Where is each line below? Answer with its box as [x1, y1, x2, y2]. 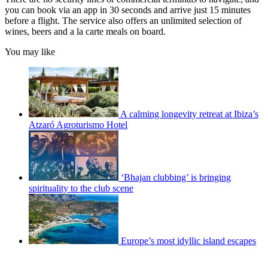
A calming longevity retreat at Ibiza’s [120, 109, 258, 120]
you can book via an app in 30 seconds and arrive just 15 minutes [5, 5, 251, 16]
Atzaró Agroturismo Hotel [29, 120, 127, 130]
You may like [5, 47, 55, 57]
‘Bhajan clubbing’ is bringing [121, 172, 231, 183]
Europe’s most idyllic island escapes [121, 236, 256, 246]
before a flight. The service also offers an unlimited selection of [5, 16, 242, 26]
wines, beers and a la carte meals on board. [5, 26, 166, 37]
